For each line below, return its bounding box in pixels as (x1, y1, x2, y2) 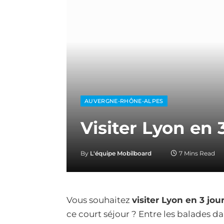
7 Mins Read (179, 149, 215, 157)
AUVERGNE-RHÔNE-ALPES (84, 97, 163, 104)
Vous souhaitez (66, 194, 132, 205)
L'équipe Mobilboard (90, 149, 151, 157)
